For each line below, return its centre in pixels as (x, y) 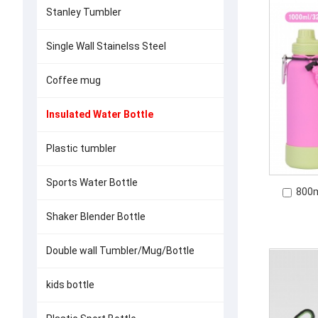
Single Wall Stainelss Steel (106, 46)
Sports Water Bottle (92, 182)
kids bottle (70, 285)
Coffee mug (73, 80)
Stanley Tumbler (84, 12)
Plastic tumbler (81, 148)
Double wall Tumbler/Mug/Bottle (120, 251)
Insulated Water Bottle (100, 114)
